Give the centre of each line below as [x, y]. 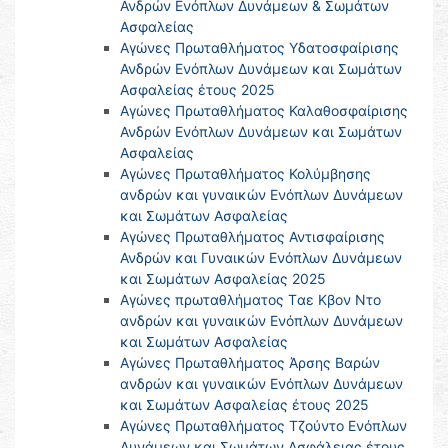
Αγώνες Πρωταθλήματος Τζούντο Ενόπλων [263, 426]
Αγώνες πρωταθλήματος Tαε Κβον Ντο [250, 300]
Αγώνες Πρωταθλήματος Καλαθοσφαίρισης [264, 111]
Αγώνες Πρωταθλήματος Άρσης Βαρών [250, 363]
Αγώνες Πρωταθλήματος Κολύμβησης [245, 174]
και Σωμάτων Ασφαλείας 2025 [223, 279]
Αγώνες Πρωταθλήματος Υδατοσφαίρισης [259, 48]
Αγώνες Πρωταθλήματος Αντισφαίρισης [252, 237]
